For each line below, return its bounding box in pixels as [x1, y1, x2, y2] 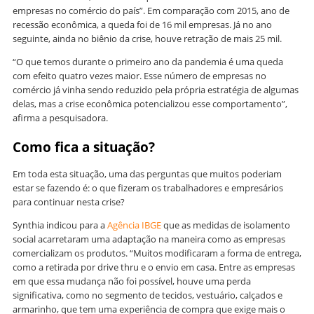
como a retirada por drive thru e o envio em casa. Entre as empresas [13, 261, 295, 274]
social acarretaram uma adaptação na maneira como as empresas [13, 233, 285, 246]
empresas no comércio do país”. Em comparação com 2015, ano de [13, 4, 289, 18]
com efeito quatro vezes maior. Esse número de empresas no [13, 69, 266, 83]
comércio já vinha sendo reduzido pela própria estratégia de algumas [13, 83, 299, 97]
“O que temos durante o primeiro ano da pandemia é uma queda [13, 55, 283, 69]
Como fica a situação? [13, 138, 155, 157]
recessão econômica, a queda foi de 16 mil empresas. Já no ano [13, 18, 272, 32]
